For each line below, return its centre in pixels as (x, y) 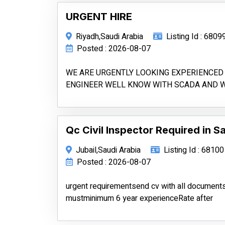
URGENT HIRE (99, 17)
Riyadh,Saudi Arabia (109, 37)
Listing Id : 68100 (194, 150)
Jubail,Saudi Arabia (108, 150)
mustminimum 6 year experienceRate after (139, 198)
